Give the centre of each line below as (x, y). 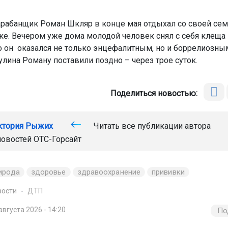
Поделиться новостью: (156, 93)
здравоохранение (109, 172)
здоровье (48, 172)
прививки (168, 172)
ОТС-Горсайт (57, 139)
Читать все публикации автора (151, 126)
